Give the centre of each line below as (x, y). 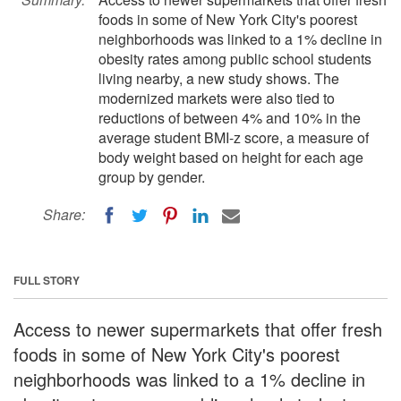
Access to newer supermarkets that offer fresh (198, 328)
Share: (64, 214)
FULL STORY (47, 280)
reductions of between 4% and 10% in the (230, 118)
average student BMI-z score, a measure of (234, 137)
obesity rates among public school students (235, 59)
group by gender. (152, 177)
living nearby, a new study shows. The (219, 78)
